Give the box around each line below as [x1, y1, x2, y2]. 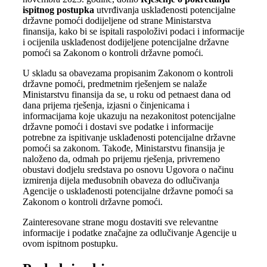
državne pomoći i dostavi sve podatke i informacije [23, 121, 213, 132]
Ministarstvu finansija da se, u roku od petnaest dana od [23, 89, 231, 100]
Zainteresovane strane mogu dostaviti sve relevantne [23, 216, 218, 227]
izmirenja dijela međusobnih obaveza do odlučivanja [23, 175, 219, 185]
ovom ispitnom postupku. [23, 238, 118, 249]
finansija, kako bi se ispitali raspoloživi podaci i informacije [23, 26, 244, 36]
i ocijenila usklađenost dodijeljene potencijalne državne [23, 36, 229, 47]
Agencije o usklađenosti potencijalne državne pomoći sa [23, 185, 233, 196]
